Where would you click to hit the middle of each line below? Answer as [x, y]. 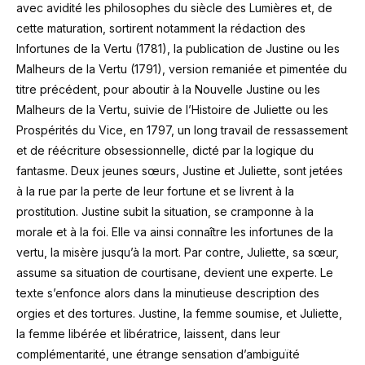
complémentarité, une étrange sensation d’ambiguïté [158, 354]
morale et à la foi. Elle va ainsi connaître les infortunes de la [175, 232]
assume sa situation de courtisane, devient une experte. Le [175, 273]
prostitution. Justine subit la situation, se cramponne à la [165, 211]
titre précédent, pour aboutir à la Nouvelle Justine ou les [168, 89]
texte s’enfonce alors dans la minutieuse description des [168, 293]
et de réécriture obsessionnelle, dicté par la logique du [165, 150]
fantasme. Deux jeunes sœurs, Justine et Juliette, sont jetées [180, 171]
